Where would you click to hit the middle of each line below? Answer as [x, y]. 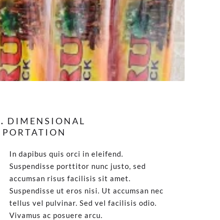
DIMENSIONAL [45, 121]
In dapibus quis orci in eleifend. [66, 154]
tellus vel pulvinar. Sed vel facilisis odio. [83, 203]
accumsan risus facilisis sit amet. [70, 178]
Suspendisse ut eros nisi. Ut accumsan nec [86, 191]
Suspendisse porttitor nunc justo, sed [77, 166]
